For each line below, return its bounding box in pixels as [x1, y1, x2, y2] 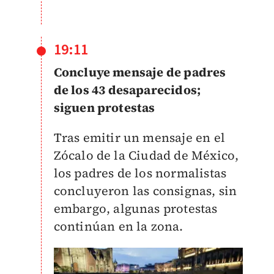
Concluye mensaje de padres [53, 63, 226, 81]
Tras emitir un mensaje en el [53, 128, 226, 146]
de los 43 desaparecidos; [53, 81, 201, 98]
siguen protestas [53, 98, 155, 116]
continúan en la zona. [53, 217, 187, 235]
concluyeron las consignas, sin [53, 182, 237, 199]
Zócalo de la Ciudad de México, [53, 146, 239, 164]
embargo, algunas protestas [53, 199, 218, 217]
